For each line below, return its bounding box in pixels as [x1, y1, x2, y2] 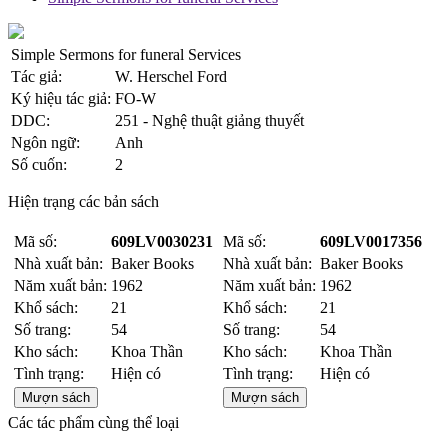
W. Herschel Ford [115, 68, 227, 85]
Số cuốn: [11, 156, 67, 173]
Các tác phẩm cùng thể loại [8, 414, 179, 431]
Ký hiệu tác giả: [11, 90, 111, 107]
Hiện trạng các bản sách [8, 193, 159, 210]
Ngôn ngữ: [11, 134, 80, 151]
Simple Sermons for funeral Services [11, 46, 241, 63]
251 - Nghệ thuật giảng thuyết [115, 112, 304, 129]
